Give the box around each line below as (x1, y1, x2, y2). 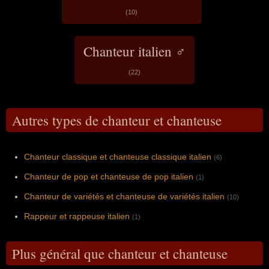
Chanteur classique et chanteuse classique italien (24, 151, 211, 162)
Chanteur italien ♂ (83, 41, 186, 60)
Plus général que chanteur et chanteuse (12, 244, 228, 262)
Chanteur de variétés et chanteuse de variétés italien (24, 191, 225, 201)
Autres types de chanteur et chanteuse (12, 110, 222, 129)
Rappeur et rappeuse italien (24, 211, 130, 221)
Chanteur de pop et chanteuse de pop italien (24, 171, 193, 181)
